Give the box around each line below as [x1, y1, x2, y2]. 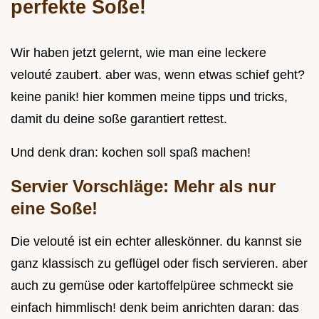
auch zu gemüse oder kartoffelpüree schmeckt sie [11, 278, 293, 293]
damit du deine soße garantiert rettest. [11, 112, 227, 127]
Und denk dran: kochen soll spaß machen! [11, 145, 251, 160]
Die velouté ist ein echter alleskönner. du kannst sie [11, 234, 302, 249]
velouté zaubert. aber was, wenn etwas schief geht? [11, 68, 305, 83]
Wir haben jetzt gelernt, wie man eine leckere [11, 46, 266, 61]
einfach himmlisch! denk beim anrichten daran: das [11, 300, 299, 315]
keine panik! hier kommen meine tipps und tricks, [11, 90, 288, 105]
